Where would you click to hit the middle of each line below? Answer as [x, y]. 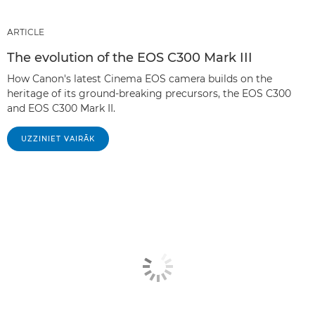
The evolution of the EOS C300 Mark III [130, 57]
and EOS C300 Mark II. [61, 108]
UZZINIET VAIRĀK [58, 139]
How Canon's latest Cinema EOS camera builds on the [140, 78]
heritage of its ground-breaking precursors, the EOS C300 [149, 93]
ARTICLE [26, 32]
